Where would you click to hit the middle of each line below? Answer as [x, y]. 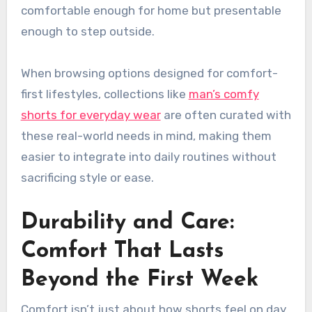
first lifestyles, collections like [104, 94]
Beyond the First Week [139, 280]
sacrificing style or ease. [87, 178]
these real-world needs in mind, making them [146, 136]
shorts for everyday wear [91, 115]
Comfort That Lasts [122, 252]
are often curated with [226, 115]
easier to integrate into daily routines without [148, 157]
